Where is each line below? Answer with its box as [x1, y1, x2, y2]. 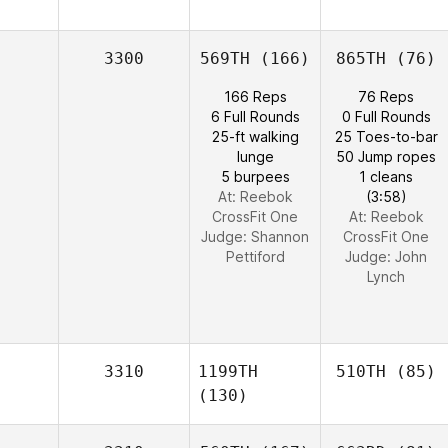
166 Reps [223, 88, 287, 105]
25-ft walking [211, 128, 299, 145]
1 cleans [359, 168, 413, 185]
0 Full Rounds [341, 108, 431, 125]
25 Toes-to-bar [334, 128, 438, 145]
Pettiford [225, 248, 285, 265]
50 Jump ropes [336, 148, 436, 165]
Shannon [251, 228, 309, 245]
